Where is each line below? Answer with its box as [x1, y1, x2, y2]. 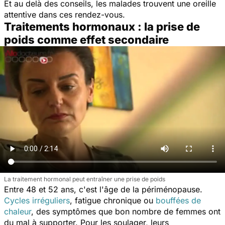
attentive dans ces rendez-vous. [4, 9, 125, 20]
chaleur [4, 206, 31, 216]
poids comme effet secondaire [4, 33, 169, 46]
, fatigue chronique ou [70, 195, 156, 205]
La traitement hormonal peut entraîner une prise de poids [4, 175, 165, 183]
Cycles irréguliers [4, 195, 70, 205]
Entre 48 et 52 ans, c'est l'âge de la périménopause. [4, 184, 202, 194]
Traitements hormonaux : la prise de [4, 20, 200, 33]
